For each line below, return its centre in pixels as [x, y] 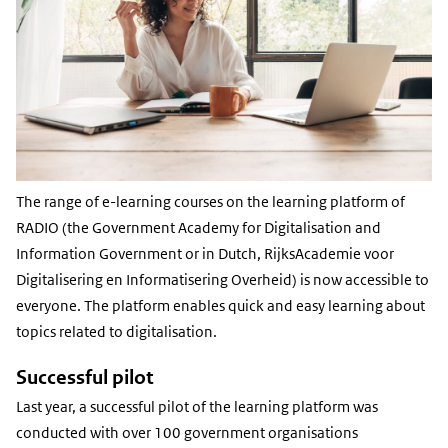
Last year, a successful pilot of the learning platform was [197, 407]
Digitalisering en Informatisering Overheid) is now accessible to [222, 280]
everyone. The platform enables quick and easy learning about [220, 306]
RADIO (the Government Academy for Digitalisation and [198, 228]
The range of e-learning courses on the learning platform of [210, 202]
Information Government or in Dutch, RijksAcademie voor [205, 254]
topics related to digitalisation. [116, 332]
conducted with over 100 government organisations [187, 433]
